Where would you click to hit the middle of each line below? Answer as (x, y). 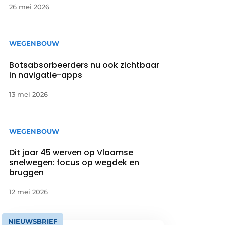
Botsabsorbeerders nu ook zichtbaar (84, 65)
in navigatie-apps (46, 75)
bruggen (27, 172)
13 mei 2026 (29, 94)
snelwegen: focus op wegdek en (74, 162)
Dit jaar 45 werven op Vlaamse (71, 152)
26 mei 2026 (29, 7)
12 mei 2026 (29, 192)
